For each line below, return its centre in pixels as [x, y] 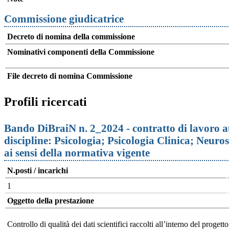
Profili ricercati [45, 101]
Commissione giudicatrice [64, 18]
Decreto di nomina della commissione [71, 36]
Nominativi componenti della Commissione [81, 52]
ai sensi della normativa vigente [78, 152]
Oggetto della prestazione [51, 200]
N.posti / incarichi [38, 170]
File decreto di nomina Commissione [70, 76]
